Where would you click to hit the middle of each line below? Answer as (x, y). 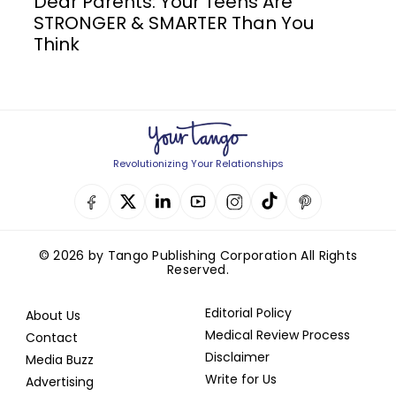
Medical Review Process (277, 335)
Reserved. (198, 270)
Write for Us (240, 380)
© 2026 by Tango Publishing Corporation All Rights (198, 256)
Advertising (60, 382)
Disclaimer (237, 358)
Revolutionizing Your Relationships (198, 164)
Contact (52, 338)
